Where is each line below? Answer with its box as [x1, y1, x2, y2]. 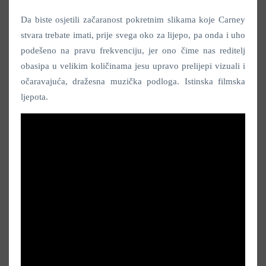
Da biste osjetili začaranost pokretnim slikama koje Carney [21, 14, 245, 24]
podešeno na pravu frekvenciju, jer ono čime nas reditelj [21, 45, 245, 55]
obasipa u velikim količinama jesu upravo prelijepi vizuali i [21, 61, 245, 71]
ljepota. [21, 91, 50, 102]
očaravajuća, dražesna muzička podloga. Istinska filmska [21, 76, 245, 86]
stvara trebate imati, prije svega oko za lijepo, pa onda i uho [21, 30, 245, 40]
